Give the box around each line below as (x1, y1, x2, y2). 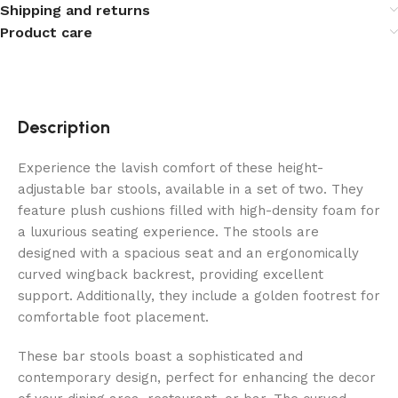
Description (18, 115, 110, 138)
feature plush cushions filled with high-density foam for (18, 202, 380, 219)
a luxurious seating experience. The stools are (18, 223, 319, 240)
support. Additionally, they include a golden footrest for (18, 287, 380, 304)
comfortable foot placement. (18, 308, 209, 325)
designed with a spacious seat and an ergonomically (18, 244, 359, 261)
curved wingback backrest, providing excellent (18, 266, 323, 283)
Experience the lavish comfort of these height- (18, 159, 323, 176)
